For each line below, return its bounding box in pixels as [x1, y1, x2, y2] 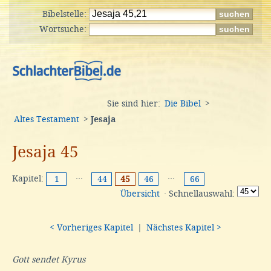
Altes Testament [14, 114, 79, 124]
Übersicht [120, 189, 160, 199]
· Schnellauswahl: [162, 189, 237, 199]
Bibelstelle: [42, 9, 89, 19]
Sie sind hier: [107, 99, 163, 108]
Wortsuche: [39, 24, 89, 34]
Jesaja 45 [12, 142, 79, 161]
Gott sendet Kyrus [12, 254, 85, 264]
